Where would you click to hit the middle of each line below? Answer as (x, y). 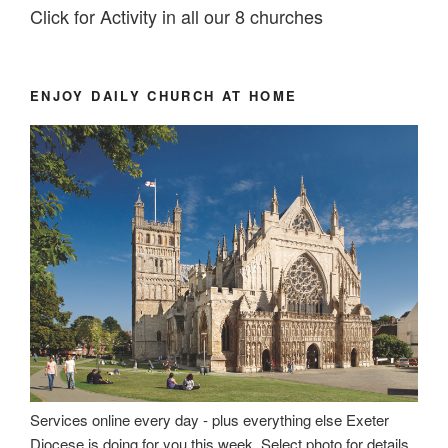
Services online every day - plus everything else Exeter (209, 420)
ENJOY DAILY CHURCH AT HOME (164, 96)
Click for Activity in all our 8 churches (176, 15)
